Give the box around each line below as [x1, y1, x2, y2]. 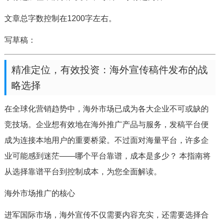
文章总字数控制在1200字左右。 [4, 14, 116, 23]
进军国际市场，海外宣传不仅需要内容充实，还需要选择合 [4, 211, 209, 219]
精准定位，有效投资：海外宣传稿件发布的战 [11, 64, 208, 75]
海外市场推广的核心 [4, 189, 75, 197]
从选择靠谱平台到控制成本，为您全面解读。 [4, 167, 162, 176]
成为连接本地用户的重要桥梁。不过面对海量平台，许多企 [4, 136, 209, 144]
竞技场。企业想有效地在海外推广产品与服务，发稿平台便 [4, 120, 209, 129]
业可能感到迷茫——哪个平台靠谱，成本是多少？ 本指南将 [4, 152, 211, 160]
